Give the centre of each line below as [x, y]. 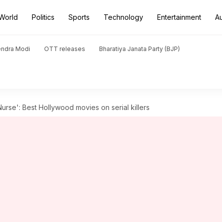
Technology [123, 17]
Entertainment [179, 17]
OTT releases [65, 49]
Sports [79, 17]
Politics [43, 17]
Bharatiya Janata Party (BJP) [139, 49]
